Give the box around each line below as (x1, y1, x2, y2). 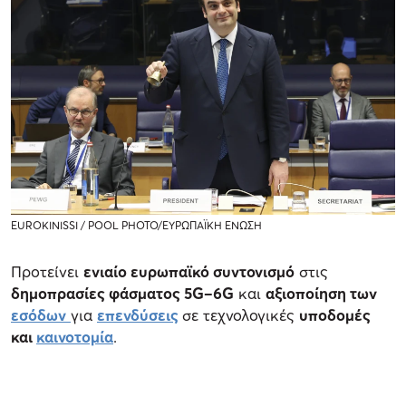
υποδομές (299, 305, 371, 325)
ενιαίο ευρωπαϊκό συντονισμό (83, 262, 295, 282)
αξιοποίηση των (266, 284, 377, 304)
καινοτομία (36, 327, 113, 347)
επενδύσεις (97, 305, 179, 325)
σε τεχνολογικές (182, 305, 299, 325)
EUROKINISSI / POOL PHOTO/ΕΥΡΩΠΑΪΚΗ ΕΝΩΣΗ (11, 218, 262, 233)
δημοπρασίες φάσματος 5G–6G (11, 284, 234, 304)
